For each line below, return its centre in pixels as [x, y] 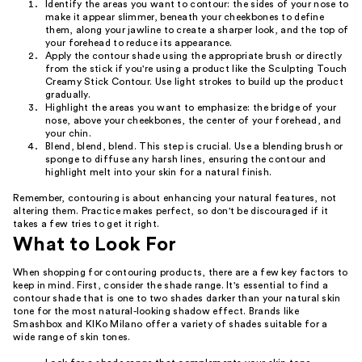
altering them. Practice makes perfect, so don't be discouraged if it [171, 211]
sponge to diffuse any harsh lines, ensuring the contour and [186, 159]
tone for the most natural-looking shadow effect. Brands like [156, 311]
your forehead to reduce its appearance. [139, 43]
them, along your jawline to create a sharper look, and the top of [197, 30]
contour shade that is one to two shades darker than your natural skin [177, 298]
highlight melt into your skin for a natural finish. [159, 172]
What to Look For [95, 245]
